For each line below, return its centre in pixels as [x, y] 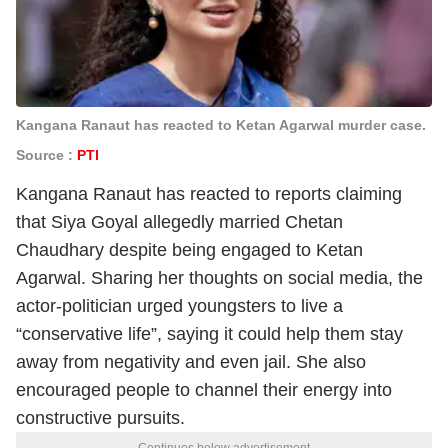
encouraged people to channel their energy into [204, 390]
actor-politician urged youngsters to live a [179, 306]
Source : [46, 155]
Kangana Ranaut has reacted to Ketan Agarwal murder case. [221, 125]
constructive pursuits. [100, 418]
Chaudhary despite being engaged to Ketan [189, 250]
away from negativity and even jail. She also [191, 362]
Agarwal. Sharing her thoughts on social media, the [219, 278]
